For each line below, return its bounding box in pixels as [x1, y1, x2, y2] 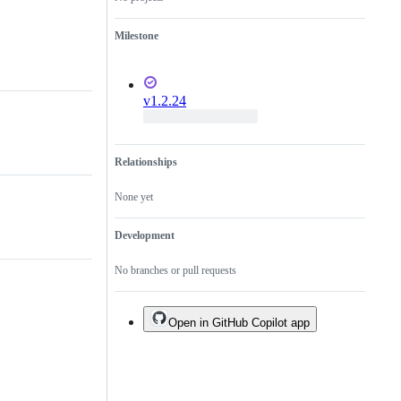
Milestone [115, 30, 158, 43]
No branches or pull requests [115, 264, 236, 277]
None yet [115, 191, 153, 204]
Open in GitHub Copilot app [168, 316, 310, 330]
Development [115, 229, 175, 243]
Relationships [115, 156, 177, 169]
